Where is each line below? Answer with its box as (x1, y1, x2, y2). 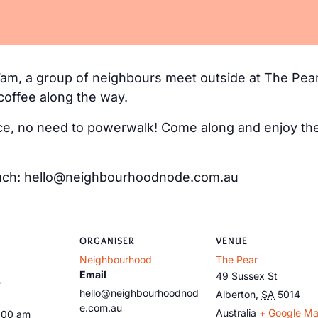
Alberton (216, 288, 256, 300)
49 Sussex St (216, 270, 278, 282)
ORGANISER (79, 234, 135, 247)
